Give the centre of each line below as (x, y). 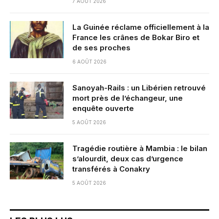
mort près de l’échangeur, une (128, 98)
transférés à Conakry (111, 169)
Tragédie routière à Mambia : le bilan (140, 149)
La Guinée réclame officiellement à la (141, 27)
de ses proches (101, 48)
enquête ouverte (103, 109)
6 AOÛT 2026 (89, 62)
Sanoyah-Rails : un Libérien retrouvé (139, 88)
